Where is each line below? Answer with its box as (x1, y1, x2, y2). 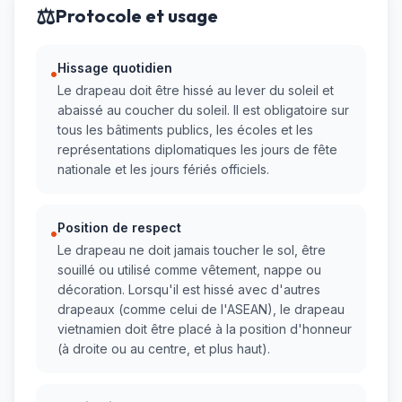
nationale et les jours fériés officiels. (57, 162, 269, 178)
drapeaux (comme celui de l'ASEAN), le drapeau (57, 301, 345, 318)
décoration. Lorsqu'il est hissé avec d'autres (57, 282, 320, 298)
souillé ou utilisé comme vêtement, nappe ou (57, 262, 321, 278)
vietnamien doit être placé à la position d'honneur (57, 321, 352, 337)
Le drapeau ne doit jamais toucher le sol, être (57, 242, 326, 258)
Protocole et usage (56, 4, 218, 28)
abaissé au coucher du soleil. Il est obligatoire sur (57, 102, 349, 118)
